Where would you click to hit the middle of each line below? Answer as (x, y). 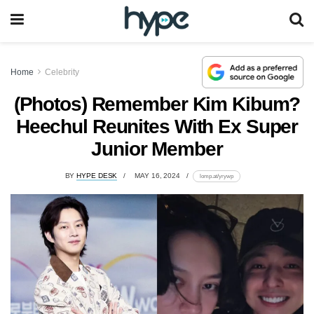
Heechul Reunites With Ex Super (157, 126)
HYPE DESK (97, 176)
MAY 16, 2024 (157, 176)
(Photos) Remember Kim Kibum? (157, 104)
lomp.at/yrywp (216, 176)
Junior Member (157, 149)
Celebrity (62, 72)
